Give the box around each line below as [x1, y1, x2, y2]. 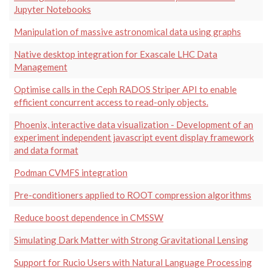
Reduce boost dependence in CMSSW [14, 211, 163, 223]
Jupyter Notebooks [14, 3, 91, 15]
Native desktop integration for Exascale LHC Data [14, 48, 217, 59]
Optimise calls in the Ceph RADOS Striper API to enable [14, 83, 237, 95]
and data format [14, 144, 78, 155]
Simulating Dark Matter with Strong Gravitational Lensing [14, 234, 248, 245]
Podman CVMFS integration [14, 166, 127, 178]
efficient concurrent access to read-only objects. [14, 96, 208, 107]
